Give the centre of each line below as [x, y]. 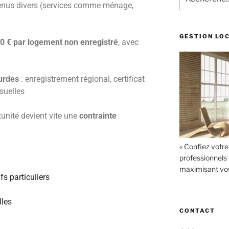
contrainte [98, 116]
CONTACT [197, 211]
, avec [128, 42]
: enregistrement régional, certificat [82, 79]
